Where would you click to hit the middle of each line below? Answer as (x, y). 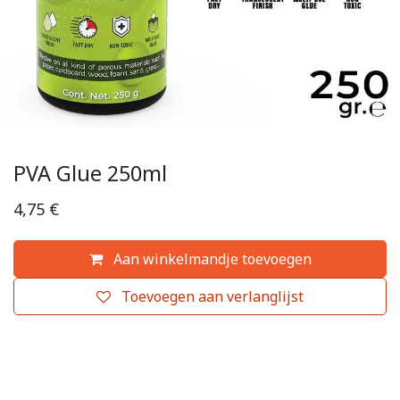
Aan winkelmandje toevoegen (210, 259)
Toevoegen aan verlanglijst (212, 296)
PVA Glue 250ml (90, 173)
